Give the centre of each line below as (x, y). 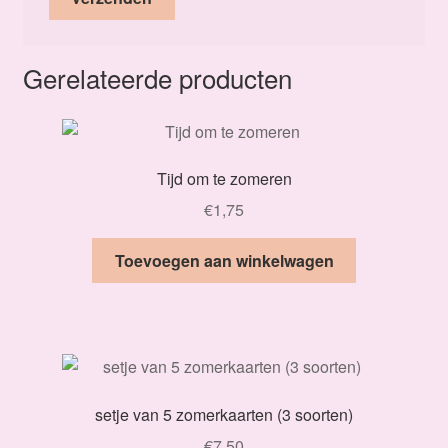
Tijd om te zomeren (224, 179)
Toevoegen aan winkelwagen (224, 260)
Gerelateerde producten (157, 77)
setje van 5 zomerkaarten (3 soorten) (224, 415)
